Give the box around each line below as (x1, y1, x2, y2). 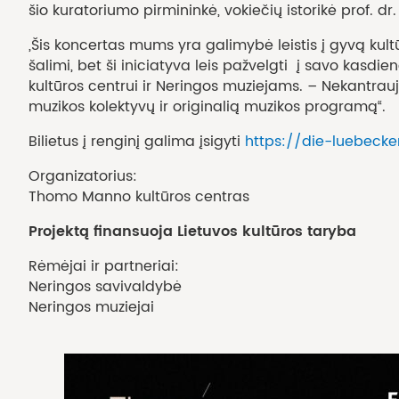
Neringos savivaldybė (28, 275, 182, 297)
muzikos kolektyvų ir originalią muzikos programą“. (28, 95, 386, 118)
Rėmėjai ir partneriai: (28, 255, 179, 277)
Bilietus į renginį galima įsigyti (28, 130, 245, 152)
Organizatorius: (28, 165, 137, 187)
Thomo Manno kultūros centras (28, 185, 249, 208)
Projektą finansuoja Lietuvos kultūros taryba (28, 219, 356, 243)
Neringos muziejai (28, 296, 154, 318)
